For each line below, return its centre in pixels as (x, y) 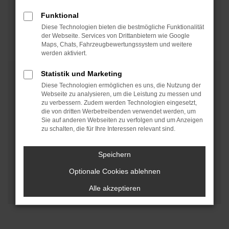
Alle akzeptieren (114, 188)
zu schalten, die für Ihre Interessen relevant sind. (108, 129)
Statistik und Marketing (82, 74)
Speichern (114, 154)
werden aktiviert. (64, 53)
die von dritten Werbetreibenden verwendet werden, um (119, 111)
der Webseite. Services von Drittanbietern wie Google (116, 36)
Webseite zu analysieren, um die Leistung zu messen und (121, 94)
